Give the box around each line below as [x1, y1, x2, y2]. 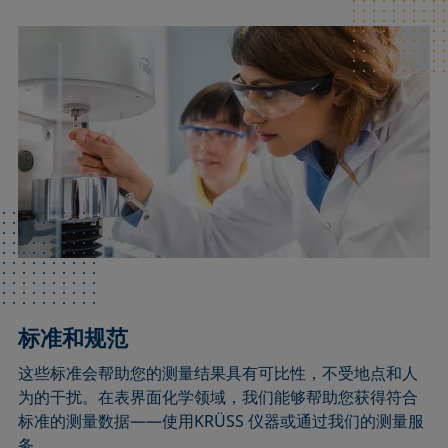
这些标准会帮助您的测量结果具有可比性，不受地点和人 [18, 361, 419, 384]
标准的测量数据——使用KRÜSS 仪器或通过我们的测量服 [18, 409, 425, 432]
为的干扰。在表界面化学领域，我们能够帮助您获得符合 [18, 385, 419, 408]
